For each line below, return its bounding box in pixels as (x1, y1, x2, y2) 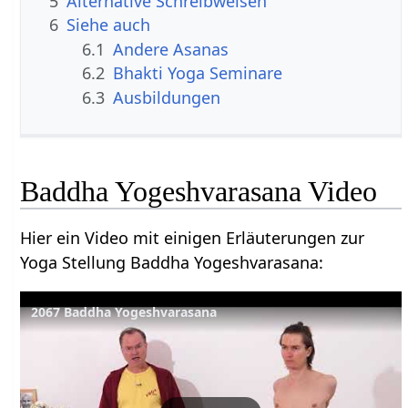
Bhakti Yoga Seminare (113, 62, 283, 85)
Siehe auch (66, 14, 151, 36)
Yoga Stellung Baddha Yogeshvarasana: (20, 250, 324, 273)
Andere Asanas (113, 37, 229, 60)
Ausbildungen (113, 86, 221, 108)
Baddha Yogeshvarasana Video (20, 174, 378, 208)
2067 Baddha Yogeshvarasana (31, 302, 218, 321)
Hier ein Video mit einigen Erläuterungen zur (20, 226, 365, 249)
